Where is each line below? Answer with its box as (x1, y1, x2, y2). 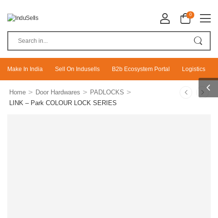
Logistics (182, 66, 205, 73)
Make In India (7, 66, 43, 73)
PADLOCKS (90, 89, 124, 96)
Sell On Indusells (55, 66, 100, 73)
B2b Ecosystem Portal (112, 66, 170, 73)
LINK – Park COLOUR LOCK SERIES (9, 99, 117, 107)
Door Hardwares (35, 89, 80, 96)
